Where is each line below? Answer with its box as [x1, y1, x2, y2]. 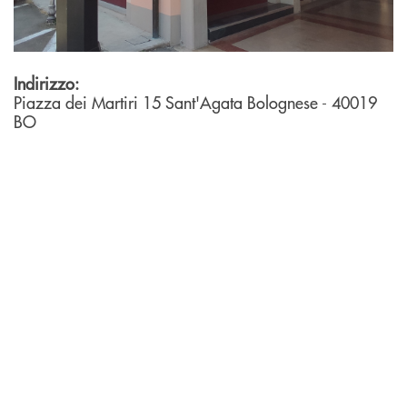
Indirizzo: [14, 72, 79, 95]
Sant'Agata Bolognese [165, 91, 322, 114]
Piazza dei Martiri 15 [14, 91, 165, 114]
